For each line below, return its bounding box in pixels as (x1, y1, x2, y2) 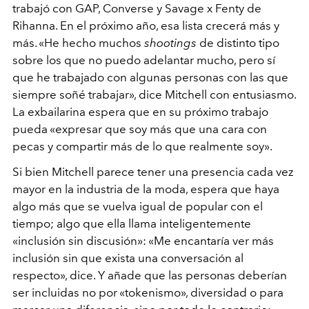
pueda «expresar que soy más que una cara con (12, 121, 267, 136)
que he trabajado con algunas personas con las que (12, 70, 288, 84)
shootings (144, 35, 197, 50)
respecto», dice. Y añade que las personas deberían (12, 268, 287, 282)
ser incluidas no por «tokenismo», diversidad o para (12, 285, 283, 299)
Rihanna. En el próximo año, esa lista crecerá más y (12, 18, 279, 32)
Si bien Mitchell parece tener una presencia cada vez (12, 164, 294, 179)
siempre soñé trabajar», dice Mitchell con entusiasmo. (12, 87, 296, 101)
